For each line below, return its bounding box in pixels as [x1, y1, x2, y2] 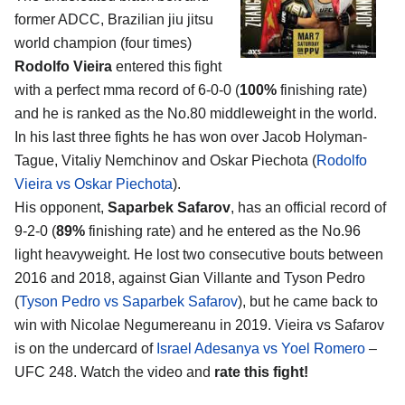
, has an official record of [231, 199, 386, 215]
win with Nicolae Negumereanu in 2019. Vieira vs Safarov [14, 316, 384, 333]
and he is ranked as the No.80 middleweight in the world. [14, 105, 377, 121]
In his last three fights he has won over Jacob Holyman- [14, 128, 367, 145]
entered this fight [112, 58, 221, 74]
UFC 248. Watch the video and [14, 363, 214, 380]
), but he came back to [238, 293, 378, 309]
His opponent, [14, 199, 108, 215]
